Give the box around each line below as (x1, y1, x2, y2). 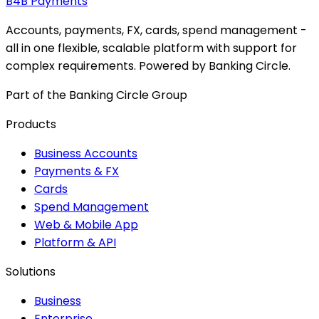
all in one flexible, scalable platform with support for (6, 40, 297, 57)
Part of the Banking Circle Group (6, 87, 187, 104)
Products (6, 116, 56, 133)
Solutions (6, 263, 56, 281)
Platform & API (34, 234, 116, 251)
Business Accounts (34, 145, 137, 162)
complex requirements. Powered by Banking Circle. (6, 58, 291, 75)
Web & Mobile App (34, 216, 138, 234)
